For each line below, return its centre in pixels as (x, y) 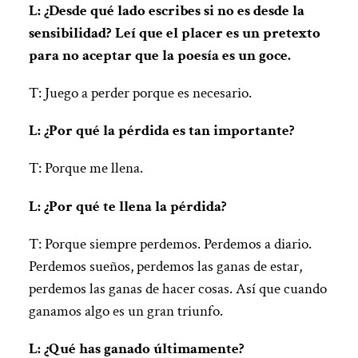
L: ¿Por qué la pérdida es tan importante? (161, 131)
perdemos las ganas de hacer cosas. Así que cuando (177, 288)
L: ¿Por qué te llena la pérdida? (127, 206)
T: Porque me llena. (86, 169)
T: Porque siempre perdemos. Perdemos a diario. (170, 244)
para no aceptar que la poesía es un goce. (159, 55)
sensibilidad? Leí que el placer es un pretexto (174, 33)
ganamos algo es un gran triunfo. (125, 311)
